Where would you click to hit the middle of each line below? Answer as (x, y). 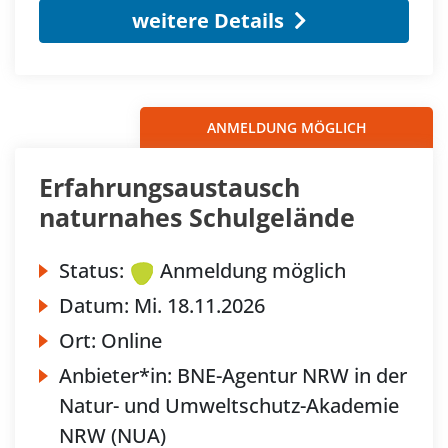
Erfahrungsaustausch (169, 186)
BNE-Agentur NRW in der (292, 375)
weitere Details (207, 20)
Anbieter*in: (118, 375)
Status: (91, 270)
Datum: (96, 305)
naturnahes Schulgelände (197, 216)
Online (131, 340)
